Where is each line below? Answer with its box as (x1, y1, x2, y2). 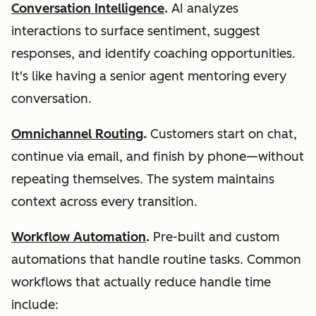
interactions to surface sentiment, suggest (11, 23, 260, 39)
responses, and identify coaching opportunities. (11, 45, 296, 61)
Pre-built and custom (150, 229, 279, 245)
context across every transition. (11, 193, 197, 209)
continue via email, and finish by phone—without (11, 148, 304, 164)
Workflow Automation (11, 229, 146, 245)
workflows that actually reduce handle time (11, 274, 271, 290)
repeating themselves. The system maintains (11, 171, 274, 187)
